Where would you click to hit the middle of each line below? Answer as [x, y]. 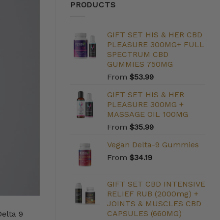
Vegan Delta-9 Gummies [153, 145]
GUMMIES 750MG [140, 64]
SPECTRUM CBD [138, 55]
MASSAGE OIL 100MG [148, 114]
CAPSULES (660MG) [144, 214]
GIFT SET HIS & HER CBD [155, 35]
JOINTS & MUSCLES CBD [154, 204]
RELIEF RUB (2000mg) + [153, 194]
